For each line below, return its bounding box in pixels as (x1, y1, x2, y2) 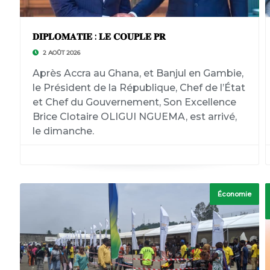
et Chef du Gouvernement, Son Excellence (32, 96, 236, 108)
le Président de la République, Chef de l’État (32, 82, 245, 93)
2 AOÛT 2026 (40, 49, 80, 57)
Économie (218, 190, 252, 198)
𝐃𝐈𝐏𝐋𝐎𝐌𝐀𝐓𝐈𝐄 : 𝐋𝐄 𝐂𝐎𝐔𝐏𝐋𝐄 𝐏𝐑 (32, 31, 166, 42)
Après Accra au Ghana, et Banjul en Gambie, (32, 67, 243, 79)
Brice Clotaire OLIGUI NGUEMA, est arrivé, (32, 111, 237, 122)
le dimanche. (32, 125, 94, 137)
